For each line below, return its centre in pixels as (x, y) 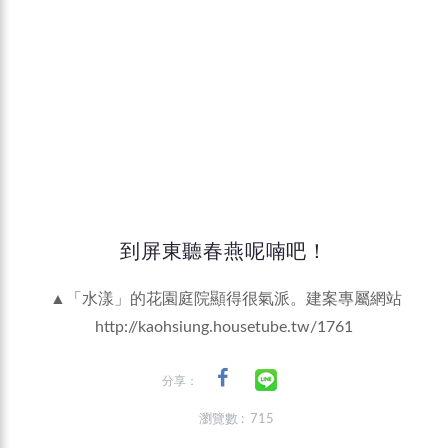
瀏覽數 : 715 (236, 419)
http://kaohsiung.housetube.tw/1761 (224, 327)
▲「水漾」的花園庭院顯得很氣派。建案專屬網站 (224, 299)
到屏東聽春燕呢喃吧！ (224, 251)
